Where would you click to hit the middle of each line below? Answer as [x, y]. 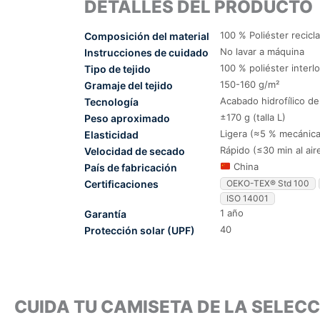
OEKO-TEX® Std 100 [267, 183]
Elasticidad [111, 134]
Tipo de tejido [117, 69]
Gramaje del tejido [128, 85]
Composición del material [146, 36]
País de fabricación [130, 167]
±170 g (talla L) [252, 117]
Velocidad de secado [134, 151]
